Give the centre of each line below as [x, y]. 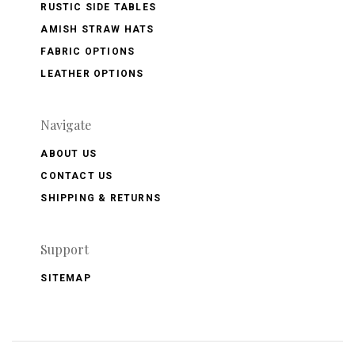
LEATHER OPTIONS [92, 73]
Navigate [66, 124]
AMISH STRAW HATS [97, 29]
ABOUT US [69, 153]
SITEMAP [66, 278]
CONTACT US [77, 176]
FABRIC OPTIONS [88, 51]
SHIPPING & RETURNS [101, 198]
